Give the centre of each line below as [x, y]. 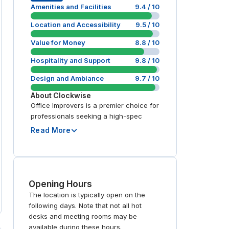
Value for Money [58, 43]
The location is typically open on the [87, 195]
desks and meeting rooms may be [83, 216]
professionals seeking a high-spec [87, 116]
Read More [51, 130]
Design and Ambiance [67, 78]
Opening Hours [61, 184]
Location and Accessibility [76, 25]
